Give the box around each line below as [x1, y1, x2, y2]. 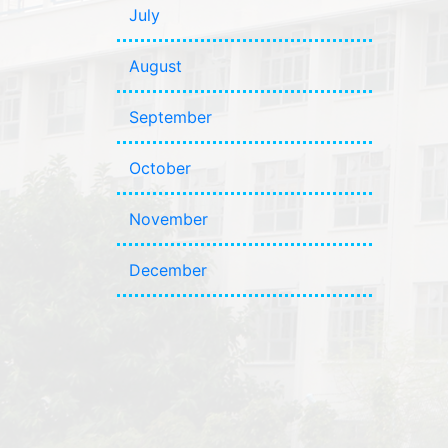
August [129, 56, 182, 76]
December [129, 260, 207, 280]
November [129, 209, 208, 229]
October [129, 158, 191, 178]
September [129, 107, 212, 127]
